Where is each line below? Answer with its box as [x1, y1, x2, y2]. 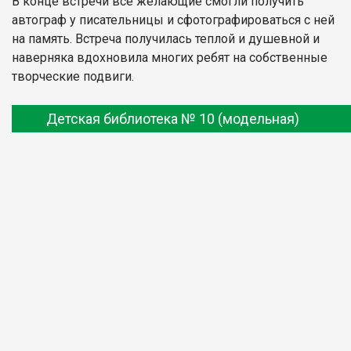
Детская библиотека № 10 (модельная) [46, 110, 299, 127]
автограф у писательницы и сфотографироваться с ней [12, 12, 335, 27]
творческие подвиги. [12, 68, 137, 84]
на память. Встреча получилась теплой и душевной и [12, 31, 320, 46]
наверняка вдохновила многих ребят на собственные [12, 49, 327, 65]
